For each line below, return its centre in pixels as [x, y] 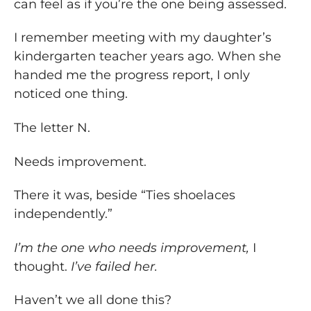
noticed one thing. [71, 94]
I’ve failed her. [114, 266]
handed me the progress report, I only [132, 75]
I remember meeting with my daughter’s [143, 38]
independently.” [63, 214]
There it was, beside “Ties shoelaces [125, 195]
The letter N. [52, 128]
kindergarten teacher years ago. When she [148, 57]
